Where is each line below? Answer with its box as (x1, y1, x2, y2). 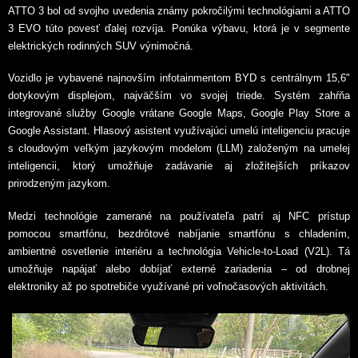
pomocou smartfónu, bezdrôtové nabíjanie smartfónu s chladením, (8, 227, 350, 240)
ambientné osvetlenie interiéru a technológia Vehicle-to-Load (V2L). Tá (8, 245, 350, 257)
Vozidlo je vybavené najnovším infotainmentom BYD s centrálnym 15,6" (8, 72, 350, 85)
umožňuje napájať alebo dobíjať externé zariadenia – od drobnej (8, 262, 350, 275)
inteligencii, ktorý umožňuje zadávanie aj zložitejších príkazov (8, 160, 350, 173)
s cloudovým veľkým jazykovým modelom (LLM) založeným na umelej (8, 142, 350, 155)
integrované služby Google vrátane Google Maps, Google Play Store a (8, 107, 350, 120)
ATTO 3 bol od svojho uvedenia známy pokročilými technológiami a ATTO (8, 4, 350, 17)
